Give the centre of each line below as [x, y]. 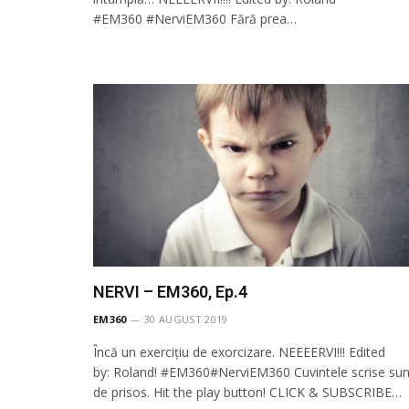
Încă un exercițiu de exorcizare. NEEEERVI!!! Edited [239, 352]
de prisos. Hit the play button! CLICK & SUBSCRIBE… [247, 393]
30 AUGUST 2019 [186, 320]
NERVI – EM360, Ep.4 [170, 292]
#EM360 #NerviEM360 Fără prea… [195, 19]
